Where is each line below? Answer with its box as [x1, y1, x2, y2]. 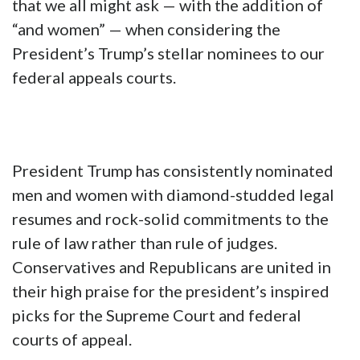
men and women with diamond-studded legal [12, 185, 334, 205]
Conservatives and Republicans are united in [12, 257, 331, 277]
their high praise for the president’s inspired [12, 281, 329, 301]
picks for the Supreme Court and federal [12, 305, 301, 325]
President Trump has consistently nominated [12, 161, 333, 181]
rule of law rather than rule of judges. [12, 233, 277, 253]
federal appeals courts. [12, 67, 176, 88]
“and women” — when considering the [12, 19, 280, 39]
